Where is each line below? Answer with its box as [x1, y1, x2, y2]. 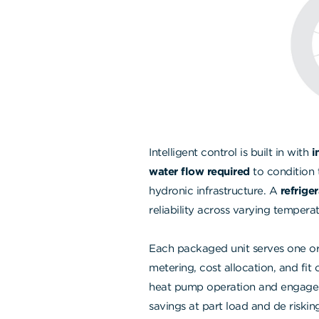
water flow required [149, 164, 250, 178]
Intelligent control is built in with [149, 145, 312, 159]
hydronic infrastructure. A [149, 184, 281, 197]
